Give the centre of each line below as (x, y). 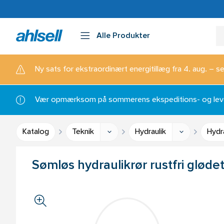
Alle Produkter (123, 36)
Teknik (83, 132)
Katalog (36, 132)
